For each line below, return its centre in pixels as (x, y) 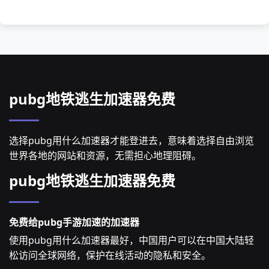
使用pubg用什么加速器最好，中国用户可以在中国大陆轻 (131, 240)
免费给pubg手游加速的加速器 (74, 222)
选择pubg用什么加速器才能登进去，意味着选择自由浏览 (131, 141)
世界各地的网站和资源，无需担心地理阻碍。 (105, 156)
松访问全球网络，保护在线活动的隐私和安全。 (110, 255)
